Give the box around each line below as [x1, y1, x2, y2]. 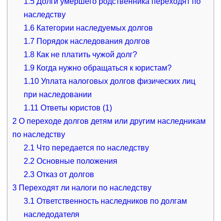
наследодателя [24, 210, 80, 219]
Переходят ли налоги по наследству [16, 183, 151, 192]
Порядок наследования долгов [35, 37, 150, 45]
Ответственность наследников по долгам [35, 196, 187, 205]
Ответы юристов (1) [38, 103, 112, 112]
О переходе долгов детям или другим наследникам [16, 116, 206, 125]
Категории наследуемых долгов [35, 23, 153, 32]
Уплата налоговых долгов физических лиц [39, 76, 196, 85]
